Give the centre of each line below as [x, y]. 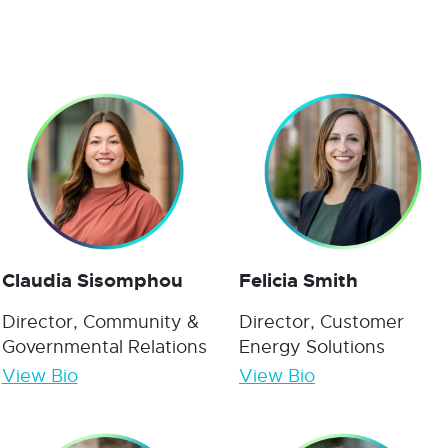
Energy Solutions [312, 347]
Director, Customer [321, 322]
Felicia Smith [298, 281]
